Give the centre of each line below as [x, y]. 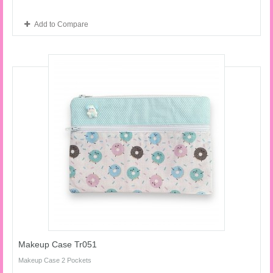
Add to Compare [61, 24]
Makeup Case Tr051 [58, 244]
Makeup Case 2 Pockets [55, 260]
